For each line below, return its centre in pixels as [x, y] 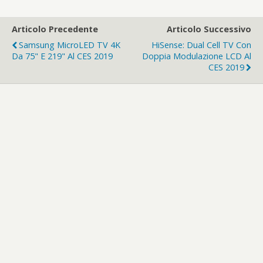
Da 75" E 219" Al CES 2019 [62, 56]
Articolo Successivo [209, 29]
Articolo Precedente [55, 29]
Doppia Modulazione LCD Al [197, 56]
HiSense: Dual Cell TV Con [201, 45]
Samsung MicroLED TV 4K [70, 45]
